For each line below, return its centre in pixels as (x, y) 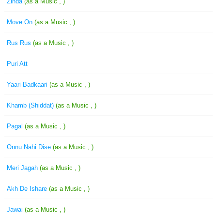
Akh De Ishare (28, 189)
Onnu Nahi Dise (30, 147)
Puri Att (17, 64)
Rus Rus (20, 43)
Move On (21, 22)
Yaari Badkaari (28, 85)
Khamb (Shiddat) (31, 105)
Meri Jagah (23, 168)
